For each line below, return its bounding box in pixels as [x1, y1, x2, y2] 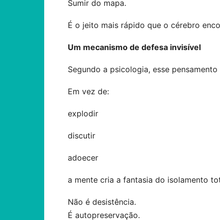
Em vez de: [68, 86, 109, 96]
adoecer [68, 153, 98, 163]
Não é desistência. [68, 197, 136, 207]
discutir [68, 131, 95, 140]
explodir [68, 109, 98, 118]
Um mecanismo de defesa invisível [68, 42, 201, 52]
